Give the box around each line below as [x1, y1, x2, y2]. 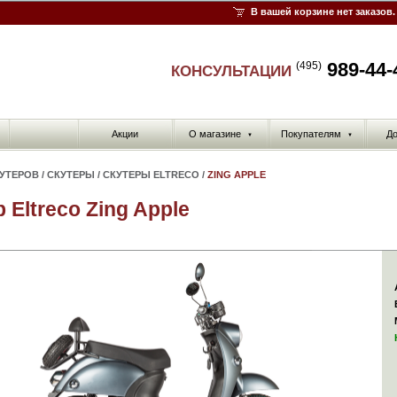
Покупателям [281, 128, 341, 139]
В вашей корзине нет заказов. [251, 6, 395, 17]
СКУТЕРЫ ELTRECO [103, 169, 199, 180]
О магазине [189, 128, 241, 139]
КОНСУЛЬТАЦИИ [171, 63, 296, 80]
